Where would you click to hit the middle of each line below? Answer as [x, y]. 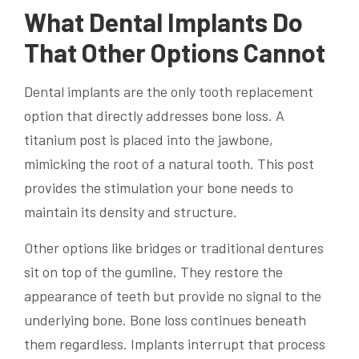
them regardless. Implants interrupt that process [175, 343]
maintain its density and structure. [131, 211]
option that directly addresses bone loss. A [154, 115]
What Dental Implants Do [163, 21]
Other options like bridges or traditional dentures [174, 247]
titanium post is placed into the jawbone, [149, 139]
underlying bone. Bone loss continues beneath [165, 319]
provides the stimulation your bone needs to [159, 187]
